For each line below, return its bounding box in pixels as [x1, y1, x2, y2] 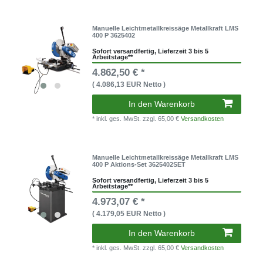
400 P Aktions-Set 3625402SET [92, 160, 186, 168]
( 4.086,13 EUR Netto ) [92, 80, 166, 89]
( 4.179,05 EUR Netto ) [92, 209, 166, 218]
